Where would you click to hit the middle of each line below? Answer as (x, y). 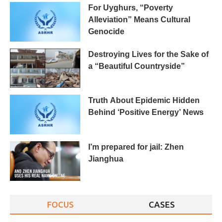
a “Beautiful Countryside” (137, 66)
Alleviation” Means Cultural (139, 19)
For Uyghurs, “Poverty (131, 7)
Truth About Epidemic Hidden (144, 101)
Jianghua (106, 159)
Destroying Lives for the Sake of (148, 54)
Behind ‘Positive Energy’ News (146, 112)
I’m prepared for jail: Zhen (136, 147)
